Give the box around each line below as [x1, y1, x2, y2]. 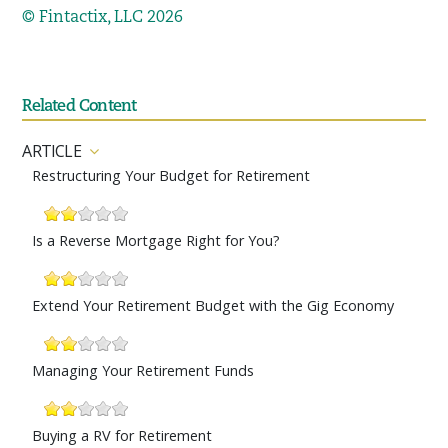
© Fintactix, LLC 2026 [22, 10, 184, 27]
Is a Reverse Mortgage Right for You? [32, 231, 281, 251]
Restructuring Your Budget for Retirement [32, 166, 311, 186]
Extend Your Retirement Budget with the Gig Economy [32, 296, 395, 316]
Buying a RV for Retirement [32, 426, 213, 446]
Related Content [22, 99, 137, 116]
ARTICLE [22, 140, 81, 163]
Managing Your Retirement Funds [32, 361, 255, 381]
